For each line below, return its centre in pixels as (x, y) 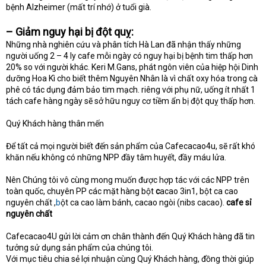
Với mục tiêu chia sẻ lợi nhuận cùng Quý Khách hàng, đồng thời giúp (130, 259)
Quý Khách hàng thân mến (55, 124)
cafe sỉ (239, 203)
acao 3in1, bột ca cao (199, 191)
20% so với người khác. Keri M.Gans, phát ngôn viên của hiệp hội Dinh (132, 67)
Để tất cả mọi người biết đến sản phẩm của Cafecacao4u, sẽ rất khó (131, 146)
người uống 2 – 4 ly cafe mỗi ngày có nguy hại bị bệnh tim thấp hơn (129, 56)
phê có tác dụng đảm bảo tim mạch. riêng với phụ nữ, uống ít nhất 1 (131, 90)
